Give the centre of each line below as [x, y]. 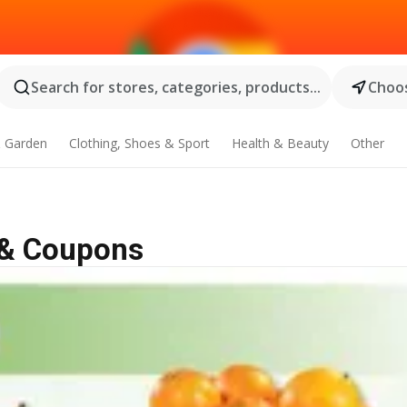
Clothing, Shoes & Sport [140, 143]
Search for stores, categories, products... [175, 87]
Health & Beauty [280, 143]
